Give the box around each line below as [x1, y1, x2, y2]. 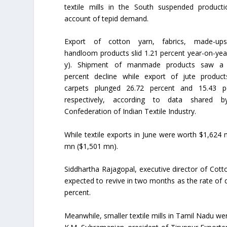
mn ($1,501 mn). [64, 141, 119, 151]
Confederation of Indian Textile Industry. [64, 106, 197, 117]
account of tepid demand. [64, 13, 149, 23]
